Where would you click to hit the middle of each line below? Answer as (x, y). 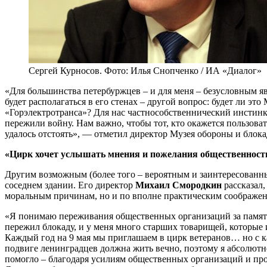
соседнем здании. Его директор (70, 185)
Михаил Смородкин (178, 185)
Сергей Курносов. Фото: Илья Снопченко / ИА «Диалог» (145, 70)
